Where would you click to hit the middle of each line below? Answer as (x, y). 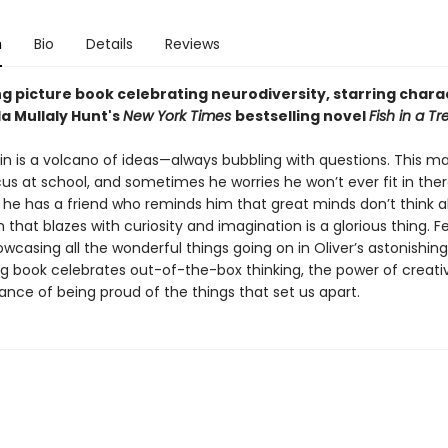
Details (109, 44)
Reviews (192, 44)
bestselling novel (301, 116)
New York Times (178, 116)
